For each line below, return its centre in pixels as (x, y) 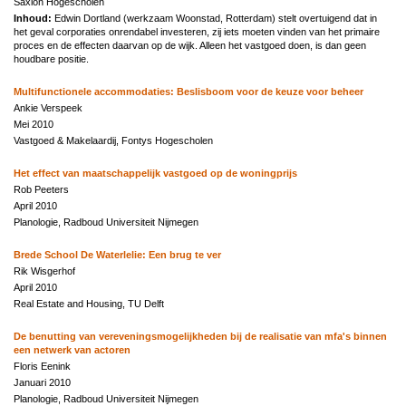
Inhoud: (34, 18)
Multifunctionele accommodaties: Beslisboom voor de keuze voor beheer (188, 91)
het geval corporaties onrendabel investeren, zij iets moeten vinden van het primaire (197, 31)
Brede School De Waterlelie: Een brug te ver (117, 254)
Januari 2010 (42, 382)
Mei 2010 (34, 124)
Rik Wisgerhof (44, 271)
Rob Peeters (41, 189)
